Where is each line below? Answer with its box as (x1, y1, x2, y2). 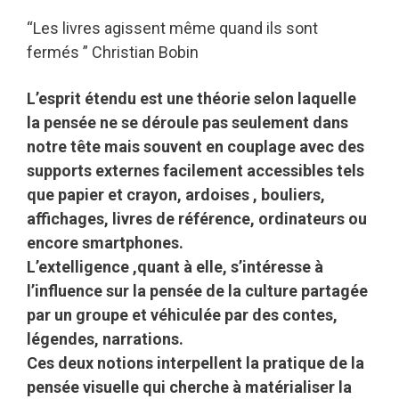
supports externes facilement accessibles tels (27, 160, 364, 180)
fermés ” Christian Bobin (27, 42, 199, 61)
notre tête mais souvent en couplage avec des (27, 136, 364, 156)
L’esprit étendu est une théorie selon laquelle (27, 88, 356, 108)
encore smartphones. (27, 232, 183, 252)
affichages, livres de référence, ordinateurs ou (27, 208, 367, 228)
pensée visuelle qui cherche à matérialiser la (27, 377, 352, 396)
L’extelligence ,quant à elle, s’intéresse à (27, 256, 323, 276)
